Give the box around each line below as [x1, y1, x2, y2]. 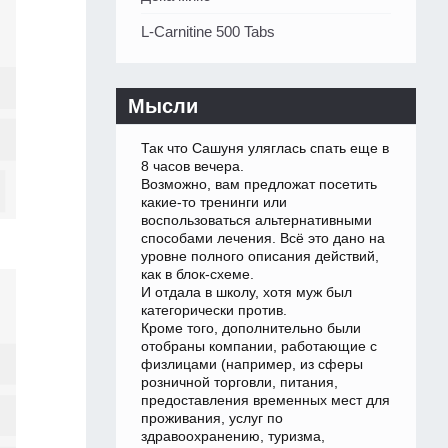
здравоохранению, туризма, [141, 428, 325, 445]
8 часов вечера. [141, 158, 244, 175]
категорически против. [141, 302, 287, 319]
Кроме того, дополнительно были [141, 320, 361, 337]
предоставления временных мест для [141, 392, 390, 409]
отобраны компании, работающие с [141, 338, 377, 355]
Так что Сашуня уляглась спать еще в [141, 140, 389, 157]
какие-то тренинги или [141, 194, 287, 211]
